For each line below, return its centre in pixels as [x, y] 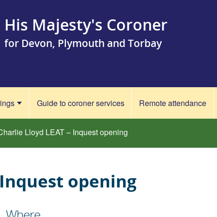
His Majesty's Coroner [86, 24]
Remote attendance [173, 103]
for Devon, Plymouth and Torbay [83, 43]
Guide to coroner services [80, 103]
